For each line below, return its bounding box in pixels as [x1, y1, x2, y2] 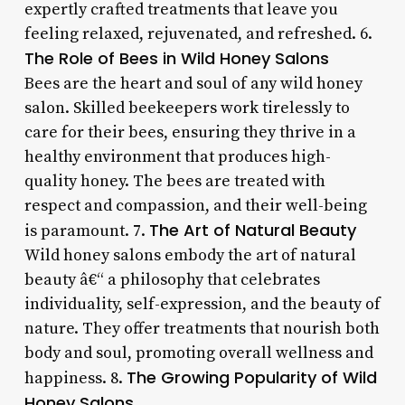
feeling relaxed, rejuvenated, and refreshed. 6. [24, 23, 372, 44]
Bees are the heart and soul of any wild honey [24, 72, 363, 94]
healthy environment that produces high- [24, 146, 331, 167]
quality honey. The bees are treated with [24, 170, 325, 192]
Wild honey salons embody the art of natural [24, 244, 356, 266]
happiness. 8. [24, 367, 127, 389]
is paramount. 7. [24, 220, 149, 241]
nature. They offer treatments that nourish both [24, 317, 380, 339]
